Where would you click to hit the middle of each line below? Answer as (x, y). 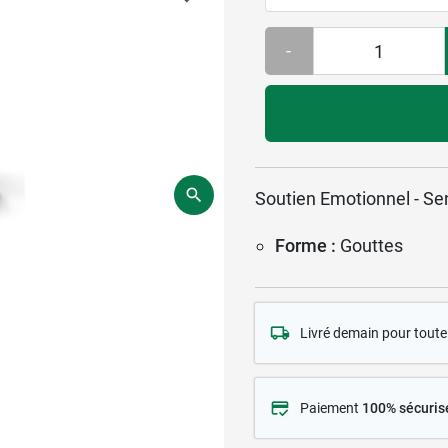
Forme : (305, 245)
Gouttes (371, 245)
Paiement (331, 407)
